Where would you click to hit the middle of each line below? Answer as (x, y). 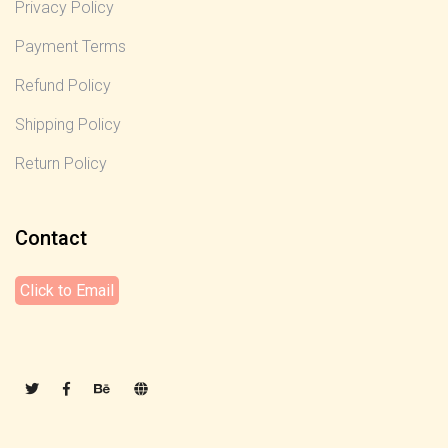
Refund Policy (63, 86)
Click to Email (67, 291)
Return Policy (61, 164)
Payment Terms (70, 47)
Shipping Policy (68, 125)
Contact (51, 238)
